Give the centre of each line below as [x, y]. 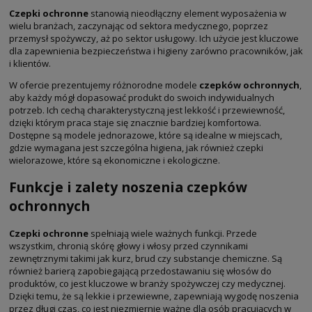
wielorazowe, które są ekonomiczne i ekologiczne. [115, 161]
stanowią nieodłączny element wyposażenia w [188, 14]
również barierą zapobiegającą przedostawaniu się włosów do [140, 271]
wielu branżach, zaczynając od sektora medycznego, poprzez [139, 26]
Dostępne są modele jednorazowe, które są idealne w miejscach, [146, 135]
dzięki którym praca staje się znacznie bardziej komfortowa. [135, 123]
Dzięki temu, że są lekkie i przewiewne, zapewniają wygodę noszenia [154, 296]
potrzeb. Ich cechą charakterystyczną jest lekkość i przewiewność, [147, 110]
